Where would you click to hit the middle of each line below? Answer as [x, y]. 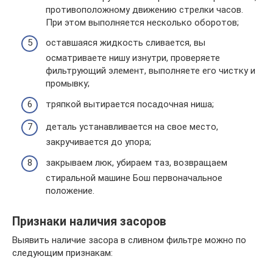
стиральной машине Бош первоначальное [134, 178]
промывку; [68, 83]
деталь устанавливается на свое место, [132, 127]
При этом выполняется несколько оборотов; [142, 22]
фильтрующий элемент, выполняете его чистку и [151, 71]
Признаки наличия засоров [89, 221]
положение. [70, 190]
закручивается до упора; [98, 142]
